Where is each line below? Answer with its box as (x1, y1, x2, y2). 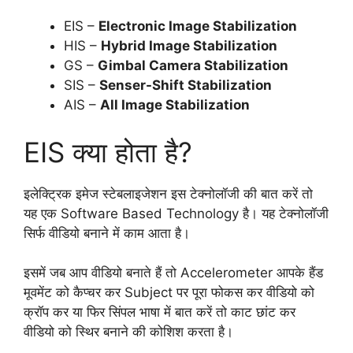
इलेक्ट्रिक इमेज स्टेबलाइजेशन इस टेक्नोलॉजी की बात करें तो (24, 185, 313, 202)
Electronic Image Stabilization (98, 18, 297, 35)
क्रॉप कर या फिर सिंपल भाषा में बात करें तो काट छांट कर (24, 304, 295, 321)
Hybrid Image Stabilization (101, 38, 277, 54)
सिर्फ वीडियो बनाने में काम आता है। (24, 225, 194, 241)
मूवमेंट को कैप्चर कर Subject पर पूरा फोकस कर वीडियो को (24, 284, 314, 301)
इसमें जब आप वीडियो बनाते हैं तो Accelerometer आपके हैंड (24, 265, 323, 281)
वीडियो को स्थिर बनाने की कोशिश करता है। (24, 324, 233, 340)
